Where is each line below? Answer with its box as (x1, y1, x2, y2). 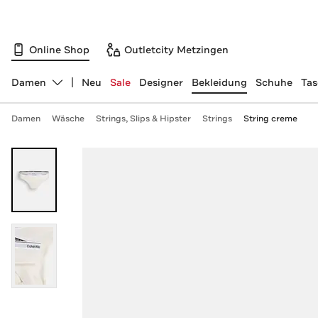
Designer (138, 76, 183, 89)
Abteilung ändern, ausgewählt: (10, 82, 162, 95)
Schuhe (255, 76, 292, 89)
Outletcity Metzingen (124, 43, 229, 56)
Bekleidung (191, 76, 247, 89)
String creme (243, 113, 297, 124)
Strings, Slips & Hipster (95, 113, 191, 124)
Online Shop (29, 43, 89, 56)
